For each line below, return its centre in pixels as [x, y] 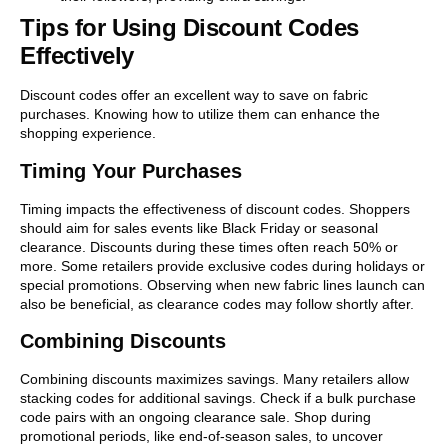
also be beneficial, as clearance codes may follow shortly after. [217, 303]
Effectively [77, 56]
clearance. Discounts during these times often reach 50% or [209, 246]
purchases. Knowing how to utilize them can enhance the [200, 114]
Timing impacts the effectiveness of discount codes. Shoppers [215, 208]
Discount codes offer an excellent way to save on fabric [194, 95]
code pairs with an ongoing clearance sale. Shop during [195, 416]
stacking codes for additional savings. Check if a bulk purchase [218, 397]
